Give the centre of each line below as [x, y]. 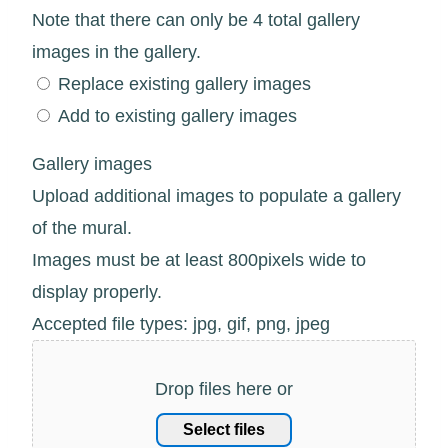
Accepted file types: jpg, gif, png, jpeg [181, 323]
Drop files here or [224, 388]
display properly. [97, 291]
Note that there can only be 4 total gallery [196, 19]
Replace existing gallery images [184, 83]
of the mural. [82, 227]
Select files [224, 429]
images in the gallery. [116, 51]
